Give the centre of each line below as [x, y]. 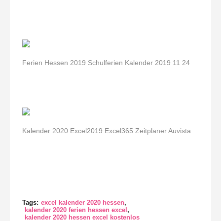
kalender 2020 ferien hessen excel [76, 210]
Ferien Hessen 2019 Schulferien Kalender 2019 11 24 [106, 63]
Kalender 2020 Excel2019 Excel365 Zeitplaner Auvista [107, 131]
